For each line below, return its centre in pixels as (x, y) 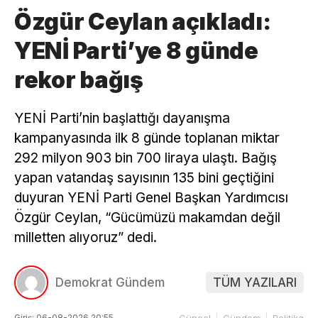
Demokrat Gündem (110, 282)
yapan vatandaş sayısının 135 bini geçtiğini (144, 178)
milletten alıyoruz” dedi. (86, 237)
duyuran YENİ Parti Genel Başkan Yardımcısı (151, 198)
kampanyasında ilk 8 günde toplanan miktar (147, 138)
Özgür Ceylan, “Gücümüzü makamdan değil (147, 218)
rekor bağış (79, 80)
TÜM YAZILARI (255, 282)
